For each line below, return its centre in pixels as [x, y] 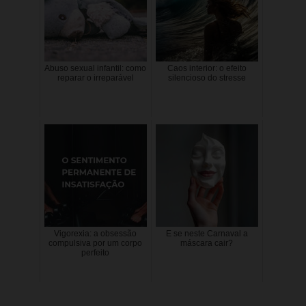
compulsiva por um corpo [96, 243]
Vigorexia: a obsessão [96, 233]
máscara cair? [207, 243]
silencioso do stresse [207, 78]
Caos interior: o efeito [207, 68]
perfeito [96, 252]
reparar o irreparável [95, 78]
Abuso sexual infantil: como [96, 68]
